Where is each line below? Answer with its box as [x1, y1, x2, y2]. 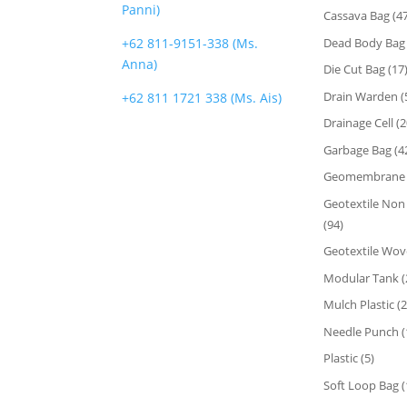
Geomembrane [323, 168, 405, 185]
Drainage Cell [323, 114, 393, 132]
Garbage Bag [323, 141, 392, 158]
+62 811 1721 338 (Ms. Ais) [122, 88, 283, 106]
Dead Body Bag [323, 34, 405, 51]
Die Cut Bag [323, 61, 385, 78]
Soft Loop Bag [323, 376, 399, 393]
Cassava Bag [323, 7, 390, 25]
